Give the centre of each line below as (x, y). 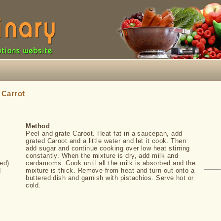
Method (38, 126)
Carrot (13, 94)
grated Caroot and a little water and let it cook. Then (106, 141)
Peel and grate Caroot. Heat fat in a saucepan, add (104, 133)
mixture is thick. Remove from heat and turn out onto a (110, 170)
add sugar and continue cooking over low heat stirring (108, 148)
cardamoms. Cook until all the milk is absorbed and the (111, 163)
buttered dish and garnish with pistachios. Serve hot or (110, 178)
